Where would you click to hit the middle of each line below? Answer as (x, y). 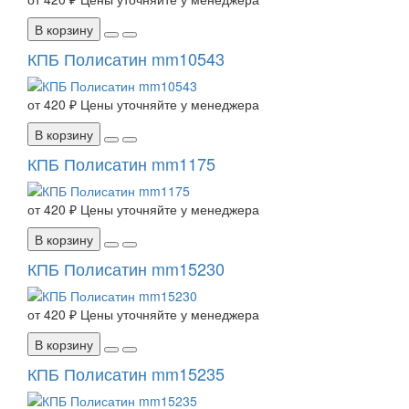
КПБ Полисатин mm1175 (121, 164)
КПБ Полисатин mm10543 (126, 59)
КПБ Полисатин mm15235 (126, 374)
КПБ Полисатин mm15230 (126, 269)
